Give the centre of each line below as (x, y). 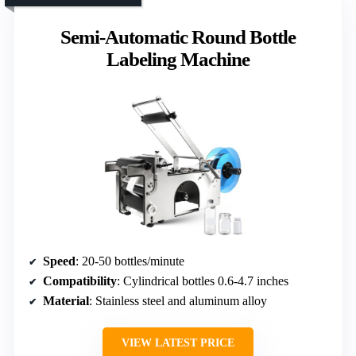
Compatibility (80, 281)
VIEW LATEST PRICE (178, 342)
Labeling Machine (178, 59)
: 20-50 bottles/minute (130, 261)
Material (66, 300)
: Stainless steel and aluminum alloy (178, 300)
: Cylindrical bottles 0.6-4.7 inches (203, 281)
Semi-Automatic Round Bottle (178, 37)
